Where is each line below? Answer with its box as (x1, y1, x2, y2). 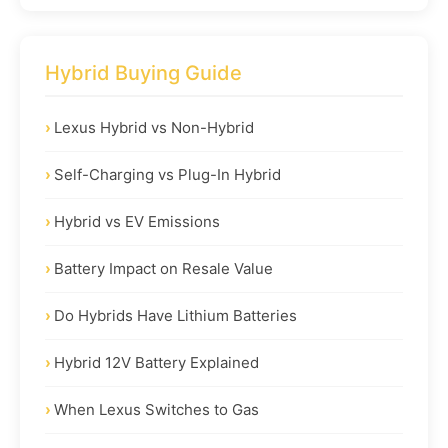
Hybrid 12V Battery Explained (54, 352, 259, 372)
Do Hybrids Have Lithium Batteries (54, 305, 297, 325)
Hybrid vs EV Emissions (54, 211, 220, 231)
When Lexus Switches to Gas (54, 399, 259, 419)
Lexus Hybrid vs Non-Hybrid (54, 117, 254, 137)
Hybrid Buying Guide (45, 60, 242, 85)
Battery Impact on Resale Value (54, 258, 273, 278)
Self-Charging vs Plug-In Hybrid (54, 164, 281, 184)
